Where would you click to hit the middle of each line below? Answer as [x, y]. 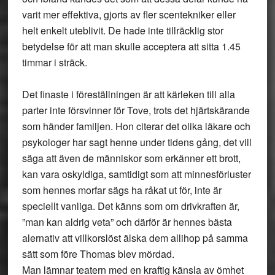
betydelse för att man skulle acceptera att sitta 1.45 [131, 46]
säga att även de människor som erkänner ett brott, [131, 158]
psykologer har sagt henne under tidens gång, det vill [137, 142]
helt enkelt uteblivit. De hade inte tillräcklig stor [122, 30]
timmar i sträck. [54, 62]
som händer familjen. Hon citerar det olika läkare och [136, 126]
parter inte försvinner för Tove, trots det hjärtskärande [136, 110]
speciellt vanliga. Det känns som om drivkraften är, [130, 206]
